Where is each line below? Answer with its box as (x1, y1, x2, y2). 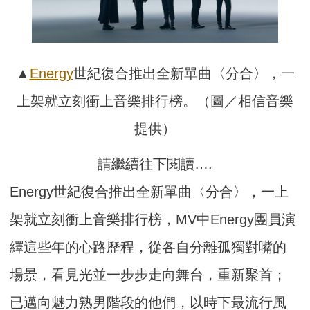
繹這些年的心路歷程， (10, 239, 149, 255)
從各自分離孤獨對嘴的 (148, 239, 287, 255)
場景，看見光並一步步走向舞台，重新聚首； (10, 266, 287, 282)
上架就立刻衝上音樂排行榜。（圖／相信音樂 (17, 93, 293, 109)
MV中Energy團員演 (176, 211, 296, 227)
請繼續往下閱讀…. (98, 156, 212, 172)
